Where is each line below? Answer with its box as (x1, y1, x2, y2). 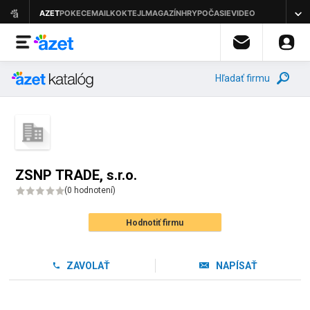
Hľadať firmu (215, 73, 270, 84)
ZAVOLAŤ (66, 260, 110, 271)
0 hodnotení (67, 185, 113, 195)
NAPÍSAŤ (216, 260, 258, 271)
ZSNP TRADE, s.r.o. (15, 167, 138, 183)
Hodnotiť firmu (126, 218, 184, 228)
